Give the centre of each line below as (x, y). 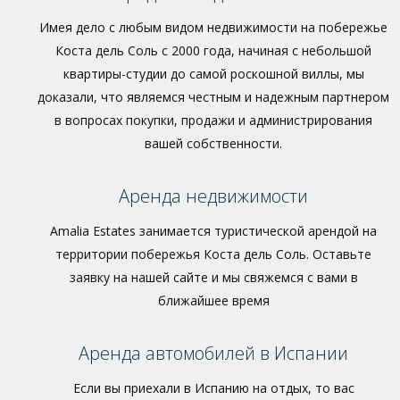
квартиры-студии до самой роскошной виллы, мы (213, 74)
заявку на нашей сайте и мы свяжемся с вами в (213, 277)
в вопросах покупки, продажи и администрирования (213, 120)
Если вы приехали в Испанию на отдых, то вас (213, 388)
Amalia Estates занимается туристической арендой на (213, 231)
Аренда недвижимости (213, 196)
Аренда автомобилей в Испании (213, 353)
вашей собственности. (213, 143)
